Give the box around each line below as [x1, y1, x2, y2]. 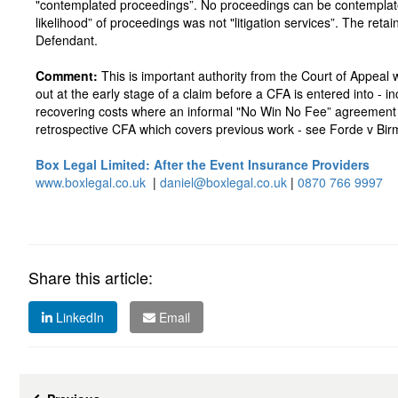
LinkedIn [52, 308, 104, 326]
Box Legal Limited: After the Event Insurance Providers [36, 155, 370, 173]
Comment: [36, 67, 101, 84]
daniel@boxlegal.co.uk [160, 173, 287, 191]
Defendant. [36, 31, 98, 49]
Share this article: [28, 266, 153, 289]
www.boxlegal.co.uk [36, 173, 146, 191]
